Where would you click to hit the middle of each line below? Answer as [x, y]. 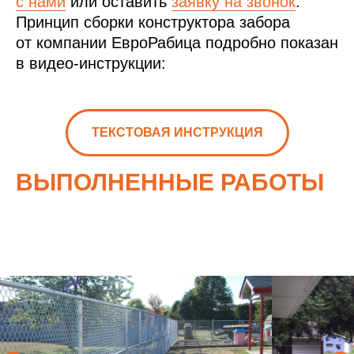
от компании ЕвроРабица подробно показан [177, 43]
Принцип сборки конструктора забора [153, 23]
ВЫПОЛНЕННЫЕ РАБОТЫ [170, 182]
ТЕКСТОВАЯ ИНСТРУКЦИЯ [177, 132]
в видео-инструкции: [91, 64]
